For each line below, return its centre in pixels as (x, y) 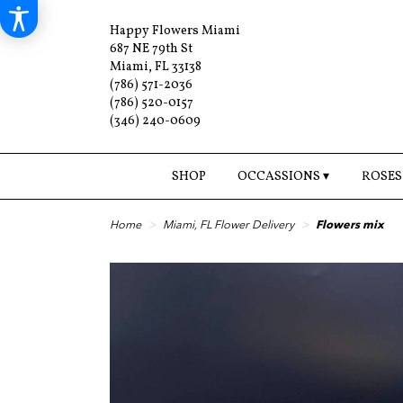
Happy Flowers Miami (175, 31)
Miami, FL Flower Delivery (228, 225)
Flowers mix (349, 225)
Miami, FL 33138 (156, 67)
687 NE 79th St (151, 49)
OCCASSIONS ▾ (284, 177)
